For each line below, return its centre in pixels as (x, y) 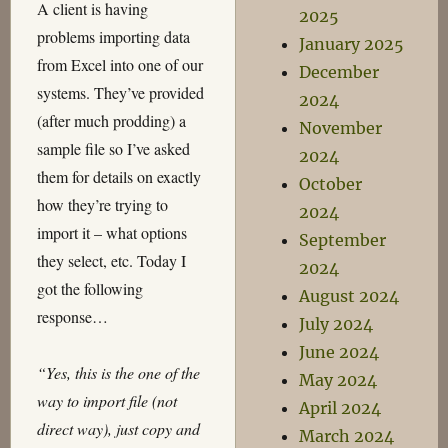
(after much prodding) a (111, 121)
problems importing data (113, 37)
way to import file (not (106, 401)
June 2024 (339, 352)
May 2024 (338, 380)
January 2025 (352, 44)
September (343, 240)
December (339, 72)
